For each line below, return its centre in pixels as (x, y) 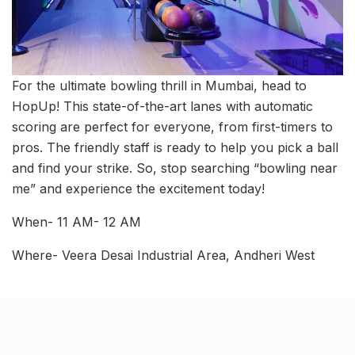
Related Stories (57, 317)
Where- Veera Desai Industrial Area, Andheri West (163, 256)
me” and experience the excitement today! (138, 189)
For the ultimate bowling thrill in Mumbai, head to (159, 86)
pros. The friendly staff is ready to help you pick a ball (175, 148)
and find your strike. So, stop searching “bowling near (175, 168)
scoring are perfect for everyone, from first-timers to (172, 127)
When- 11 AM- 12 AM (76, 222)
